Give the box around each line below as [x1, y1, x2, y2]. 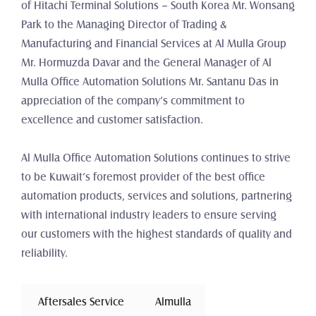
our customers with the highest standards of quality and [21, 229, 292, 239]
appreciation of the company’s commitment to [21, 96, 245, 106]
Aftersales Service [35, 296, 127, 307]
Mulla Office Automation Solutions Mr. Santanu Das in [21, 77, 279, 87]
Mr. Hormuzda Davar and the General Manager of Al [21, 58, 272, 68]
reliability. [21, 248, 68, 258]
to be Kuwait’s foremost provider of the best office [21, 172, 265, 182]
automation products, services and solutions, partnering [21, 191, 292, 201]
